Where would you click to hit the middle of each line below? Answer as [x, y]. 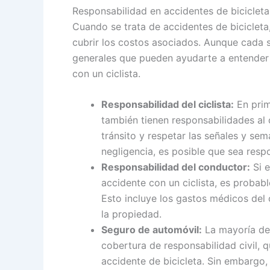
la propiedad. [131, 214]
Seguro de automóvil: [152, 230]
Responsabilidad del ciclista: [168, 105]
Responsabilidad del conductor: [176, 167]
